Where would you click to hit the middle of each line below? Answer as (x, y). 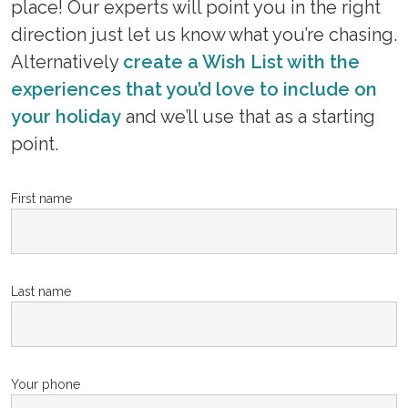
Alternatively (67, 62)
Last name (41, 291)
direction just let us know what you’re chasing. (204, 35)
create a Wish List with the (241, 62)
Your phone (46, 384)
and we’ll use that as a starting (248, 117)
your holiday (66, 117)
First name (41, 199)
